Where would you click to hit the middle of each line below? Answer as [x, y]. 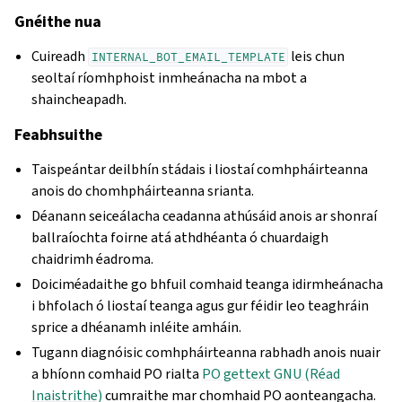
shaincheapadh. [79, 99]
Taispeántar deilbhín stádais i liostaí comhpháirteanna [200, 169]
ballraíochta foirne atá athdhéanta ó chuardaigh [180, 237]
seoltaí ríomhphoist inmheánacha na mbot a [170, 78]
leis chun [317, 56]
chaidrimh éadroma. [93, 259]
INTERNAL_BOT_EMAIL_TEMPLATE [188, 57]
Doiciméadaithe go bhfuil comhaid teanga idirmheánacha [208, 284]
